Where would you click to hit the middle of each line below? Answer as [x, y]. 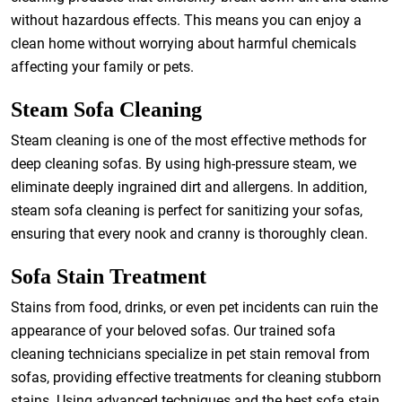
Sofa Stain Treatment [109, 276]
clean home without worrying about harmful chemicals [184, 44]
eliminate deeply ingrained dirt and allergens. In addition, [189, 187]
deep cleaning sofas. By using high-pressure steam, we [184, 164]
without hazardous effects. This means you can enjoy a [186, 20]
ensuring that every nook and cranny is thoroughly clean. [189, 234]
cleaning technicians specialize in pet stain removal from [190, 354]
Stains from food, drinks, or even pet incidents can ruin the [194, 307]
